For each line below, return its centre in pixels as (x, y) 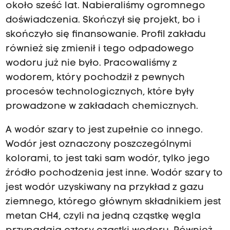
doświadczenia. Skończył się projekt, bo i (103, 20)
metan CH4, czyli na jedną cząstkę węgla (103, 217)
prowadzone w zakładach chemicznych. (102, 106)
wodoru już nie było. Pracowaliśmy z (91, 63)
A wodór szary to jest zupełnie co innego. (104, 130)
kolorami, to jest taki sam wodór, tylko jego (108, 159)
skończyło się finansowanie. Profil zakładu (106, 34)
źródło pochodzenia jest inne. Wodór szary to (114, 174)
